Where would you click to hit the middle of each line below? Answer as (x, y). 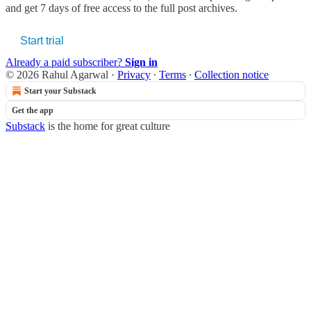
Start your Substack (60, 91)
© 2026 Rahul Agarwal (57, 74)
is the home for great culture (108, 126)
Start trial (42, 40)
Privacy (134, 74)
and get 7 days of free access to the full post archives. (121, 8)
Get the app (33, 110)
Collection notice (232, 74)
